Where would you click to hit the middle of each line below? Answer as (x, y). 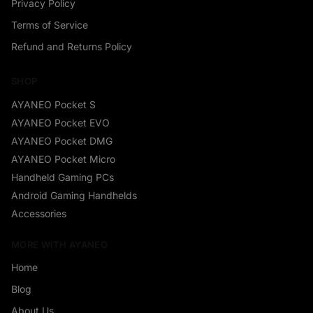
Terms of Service (50, 25)
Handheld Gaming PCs (63, 177)
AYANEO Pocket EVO (60, 122)
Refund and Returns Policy (72, 47)
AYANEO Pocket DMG (62, 140)
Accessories (39, 213)
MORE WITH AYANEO (59, 244)
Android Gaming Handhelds (74, 195)
